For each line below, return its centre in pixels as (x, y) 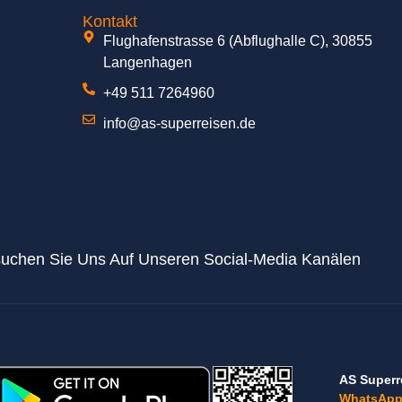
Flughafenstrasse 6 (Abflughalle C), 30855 (237, 40)
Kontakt (110, 21)
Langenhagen (147, 62)
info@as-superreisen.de (179, 123)
